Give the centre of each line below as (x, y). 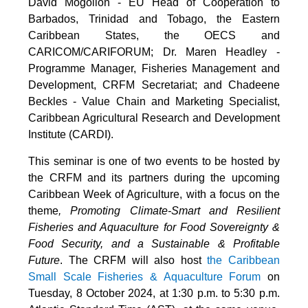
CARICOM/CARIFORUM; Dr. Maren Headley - (154, 52)
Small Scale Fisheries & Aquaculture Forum (145, 276)
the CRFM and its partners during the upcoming (154, 177)
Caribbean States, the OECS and (154, 35)
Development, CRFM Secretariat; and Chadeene (154, 85)
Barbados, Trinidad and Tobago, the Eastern (154, 19)
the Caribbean (243, 260)
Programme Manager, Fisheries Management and (154, 68)
